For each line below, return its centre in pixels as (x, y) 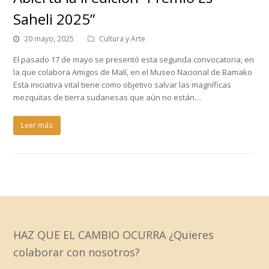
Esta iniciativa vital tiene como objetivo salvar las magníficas (122, 84)
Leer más (37, 125)
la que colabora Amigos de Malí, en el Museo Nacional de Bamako (133, 72)
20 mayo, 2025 (49, 38)
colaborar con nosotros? (77, 252)
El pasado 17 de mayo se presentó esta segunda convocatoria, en (134, 59)
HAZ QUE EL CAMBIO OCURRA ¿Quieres (114, 234)
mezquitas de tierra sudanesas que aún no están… (107, 97)
